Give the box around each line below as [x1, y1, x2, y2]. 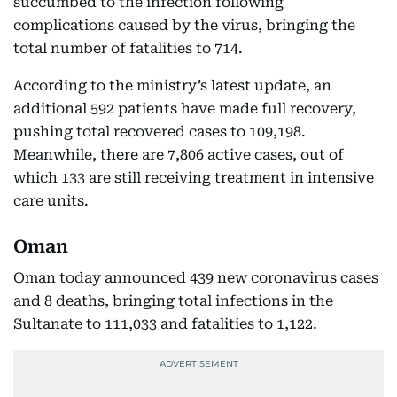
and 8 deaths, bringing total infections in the [13, 292, 333, 309]
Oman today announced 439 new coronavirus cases [13, 269, 378, 286]
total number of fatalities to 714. [13, 40, 243, 57]
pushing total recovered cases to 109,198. [13, 123, 306, 140]
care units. [13, 192, 89, 209]
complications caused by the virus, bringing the [13, 17, 355, 34]
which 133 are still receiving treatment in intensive [13, 169, 374, 186]
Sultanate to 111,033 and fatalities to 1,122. [13, 315, 317, 332]
